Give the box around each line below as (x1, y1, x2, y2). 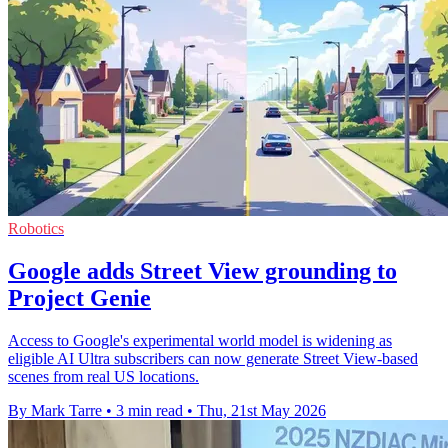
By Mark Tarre (8, 402, 102, 420)
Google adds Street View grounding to (8, 258, 397, 285)
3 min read (116, 402, 183, 420)
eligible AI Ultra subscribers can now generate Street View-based (8, 350, 418, 368)
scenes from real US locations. (8, 368, 199, 386)
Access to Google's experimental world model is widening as (8, 332, 392, 350)
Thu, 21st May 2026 (197, 402, 326, 420)
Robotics (8, 220, 64, 238)
